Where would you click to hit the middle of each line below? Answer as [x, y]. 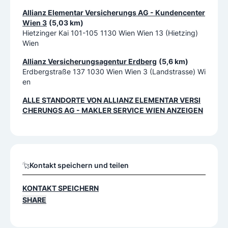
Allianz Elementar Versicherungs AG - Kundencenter [114, 13]
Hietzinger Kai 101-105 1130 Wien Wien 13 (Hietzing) [110, 33]
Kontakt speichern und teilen [79, 165]
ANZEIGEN [184, 110]
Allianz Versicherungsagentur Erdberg [90, 62]
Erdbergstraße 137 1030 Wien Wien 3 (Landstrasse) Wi [114, 72]
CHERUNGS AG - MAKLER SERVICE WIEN [94, 110]
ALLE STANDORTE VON [63, 100]
